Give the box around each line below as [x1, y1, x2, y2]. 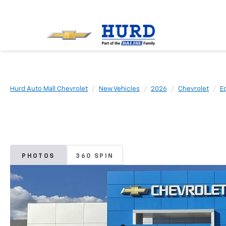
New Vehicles [99, 86, 140, 92]
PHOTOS [22, 153, 55, 160]
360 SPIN [76, 153, 114, 160]
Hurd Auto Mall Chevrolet [10, 86, 88, 92]
